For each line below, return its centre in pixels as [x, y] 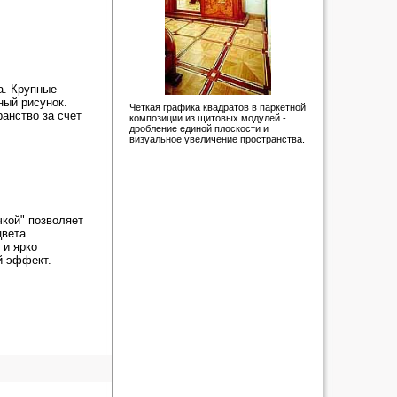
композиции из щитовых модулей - [208, 118]
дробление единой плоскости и [199, 128]
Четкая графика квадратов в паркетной [218, 107]
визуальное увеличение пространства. [217, 139]
